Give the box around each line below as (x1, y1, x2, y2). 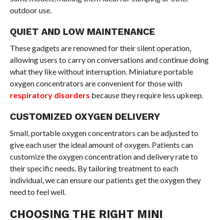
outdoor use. (9, 5, 52, 15)
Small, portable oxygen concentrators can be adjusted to (9, 128, 198, 137)
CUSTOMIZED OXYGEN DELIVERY (9, 110, 160, 122)
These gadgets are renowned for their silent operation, (9, 43, 191, 53)
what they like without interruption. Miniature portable (9, 66, 193, 76)
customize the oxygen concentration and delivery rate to (9, 151, 198, 161)
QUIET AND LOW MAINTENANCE (9, 26, 155, 37)
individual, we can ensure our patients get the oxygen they (9, 175, 201, 185)
